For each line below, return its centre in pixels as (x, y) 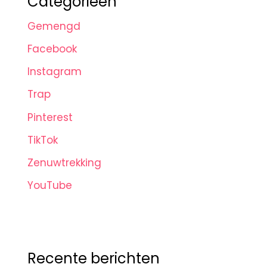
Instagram (55, 72)
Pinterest (50, 117)
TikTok (43, 140)
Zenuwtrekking (65, 163)
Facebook (52, 49)
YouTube (50, 186)
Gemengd (54, 26)
